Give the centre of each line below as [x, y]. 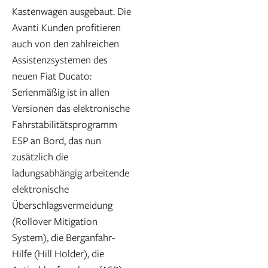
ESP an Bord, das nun [57, 141]
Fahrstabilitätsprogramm [65, 124]
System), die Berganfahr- [63, 237]
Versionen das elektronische [71, 108]
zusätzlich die [40, 157]
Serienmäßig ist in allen [61, 92]
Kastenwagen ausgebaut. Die [71, 11]
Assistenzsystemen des [60, 60]
